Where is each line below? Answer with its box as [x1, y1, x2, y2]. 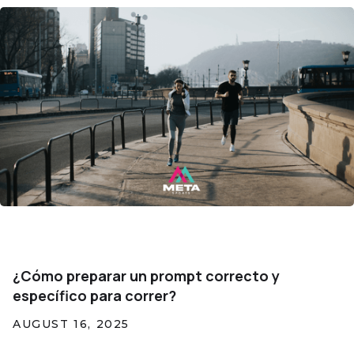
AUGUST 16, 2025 [13, 317, 130, 332]
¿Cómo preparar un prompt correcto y [13, 266, 280, 286]
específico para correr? [13, 286, 176, 306]
